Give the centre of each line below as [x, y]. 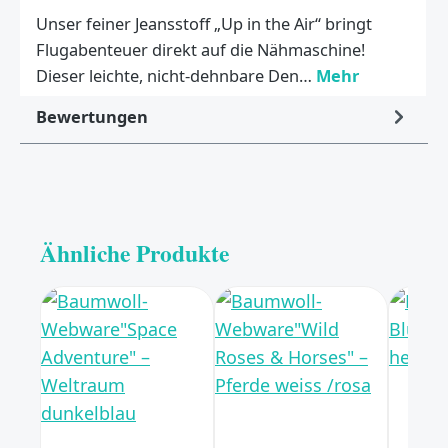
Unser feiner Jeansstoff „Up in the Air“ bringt [204, 24]
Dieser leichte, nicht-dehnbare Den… [176, 76]
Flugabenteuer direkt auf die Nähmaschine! [200, 50]
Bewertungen [92, 116]
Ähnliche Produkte [134, 252]
